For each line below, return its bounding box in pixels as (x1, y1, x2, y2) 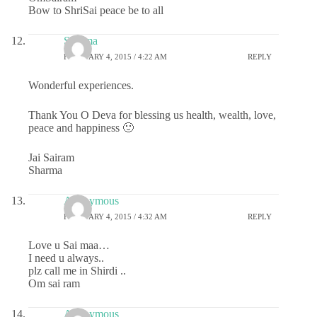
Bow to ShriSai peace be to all (28, 4, 163, 17)
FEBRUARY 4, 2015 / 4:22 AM (64, 52, 167, 61)
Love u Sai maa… (28, 239, 110, 252)
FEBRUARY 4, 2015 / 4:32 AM (64, 212, 167, 221)
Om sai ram (28, 277, 80, 290)
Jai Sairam (28, 151, 74, 164)
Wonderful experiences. (28, 79, 134, 92)
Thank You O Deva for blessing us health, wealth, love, (28, 109, 276, 122)
